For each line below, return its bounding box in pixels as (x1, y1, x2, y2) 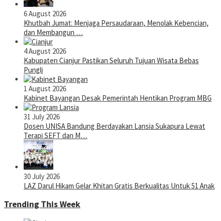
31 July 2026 (24, 111, 60, 121)
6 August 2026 (24, 8, 66, 18)
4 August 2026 (24, 46, 66, 56)
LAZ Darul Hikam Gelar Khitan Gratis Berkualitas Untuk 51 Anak (24, 181, 215, 190)
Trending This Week (4, 199, 80, 210)
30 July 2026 (24, 171, 60, 181)
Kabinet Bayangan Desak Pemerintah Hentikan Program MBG (24, 93, 212, 103)
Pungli (24, 65, 43, 74)
